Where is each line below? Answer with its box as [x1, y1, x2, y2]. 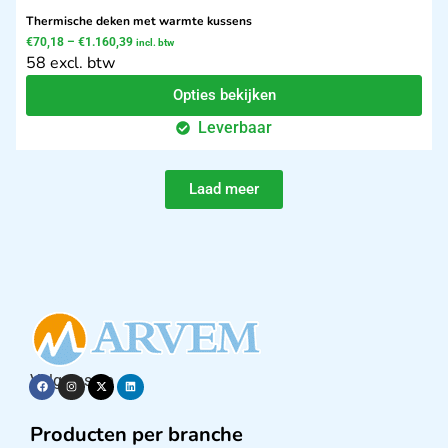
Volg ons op [30, 370, 114, 390]
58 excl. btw [26, 51, 115, 74]
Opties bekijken [172, 85, 276, 104]
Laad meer [189, 179, 259, 198]
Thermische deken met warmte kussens [26, 12, 252, 29]
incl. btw [136, 36, 174, 48]
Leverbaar [198, 117, 273, 137]
